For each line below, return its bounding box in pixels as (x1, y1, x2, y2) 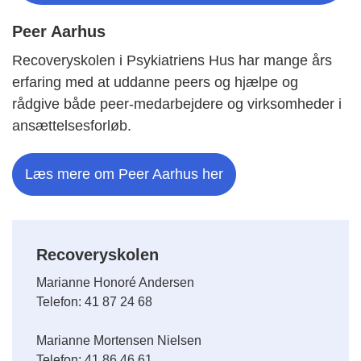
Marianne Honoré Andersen (36, 275, 194, 289)
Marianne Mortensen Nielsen (36, 333, 201, 347)
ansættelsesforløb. (12, 117, 131, 134)
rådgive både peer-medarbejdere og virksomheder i (12, 95, 342, 112)
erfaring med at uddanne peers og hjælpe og (12, 73, 298, 90)
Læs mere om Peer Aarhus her (25, 165, 223, 182)
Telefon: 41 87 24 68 (36, 294, 152, 309)
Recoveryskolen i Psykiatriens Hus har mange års (12, 52, 332, 68)
